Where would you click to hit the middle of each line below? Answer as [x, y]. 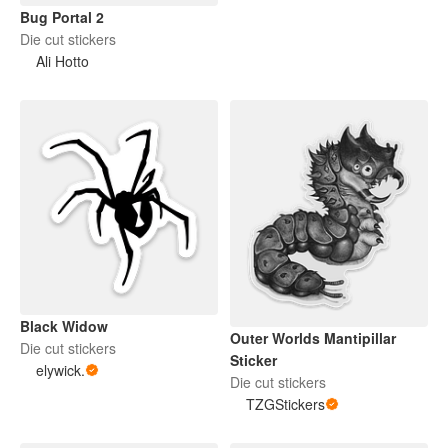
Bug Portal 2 [62, 16]
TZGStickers [285, 403]
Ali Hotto [62, 60]
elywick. [60, 370]
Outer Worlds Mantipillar [313, 337]
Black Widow [64, 326]
